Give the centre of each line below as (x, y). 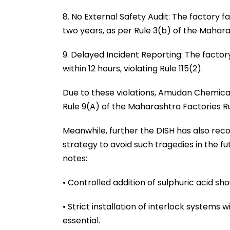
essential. (81, 220)
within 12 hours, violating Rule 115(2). (133, 68)
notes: (75, 158)
